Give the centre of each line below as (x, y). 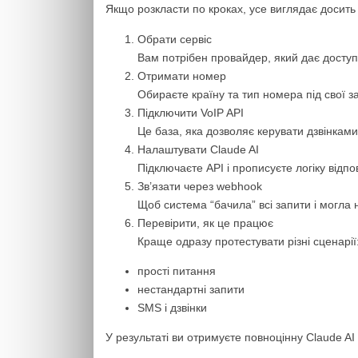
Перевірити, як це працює (205, 223)
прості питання (177, 270)
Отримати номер (182, 76)
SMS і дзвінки (172, 307)
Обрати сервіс (175, 39)
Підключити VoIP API (191, 112)
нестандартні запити (191, 289)
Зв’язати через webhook (200, 186)
